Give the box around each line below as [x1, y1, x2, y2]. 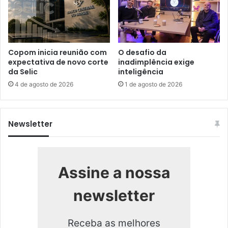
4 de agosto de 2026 [15, 80, 73, 88]
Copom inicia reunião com [8, 47, 107, 58]
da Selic [8, 66, 38, 77]
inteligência [118, 66, 163, 77]
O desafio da [118, 47, 166, 58]
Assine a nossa [58, 163, 170, 182]
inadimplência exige [118, 56, 194, 67]
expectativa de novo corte [8, 56, 108, 67]
